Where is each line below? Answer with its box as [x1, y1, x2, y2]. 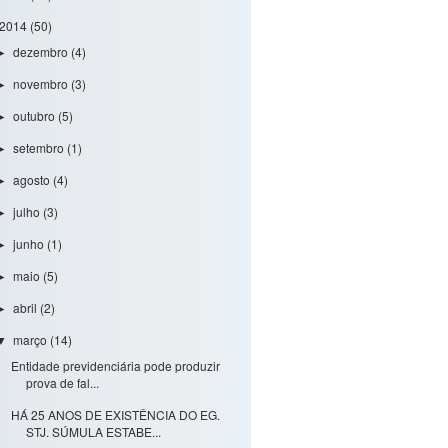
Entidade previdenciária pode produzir [10, 356, 220, 374]
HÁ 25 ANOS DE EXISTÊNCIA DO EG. [10, 405, 220, 423]
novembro [13, 74, 72, 92]
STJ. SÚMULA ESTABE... [25, 422, 161, 440]
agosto [13, 170, 54, 188]
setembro [13, 138, 68, 156]
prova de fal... [25, 373, 99, 391]
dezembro [13, 42, 72, 60]
